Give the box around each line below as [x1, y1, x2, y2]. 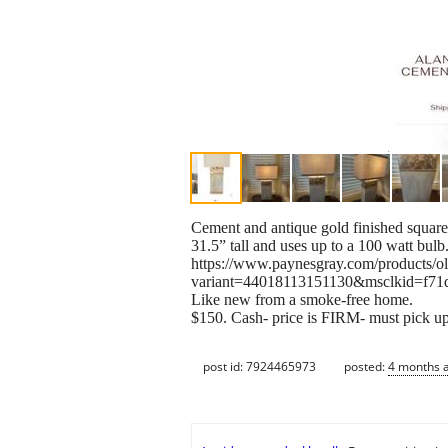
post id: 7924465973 [203, 357, 316, 375]
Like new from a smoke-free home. [191, 291, 413, 309]
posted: [344, 357, 388, 375]
